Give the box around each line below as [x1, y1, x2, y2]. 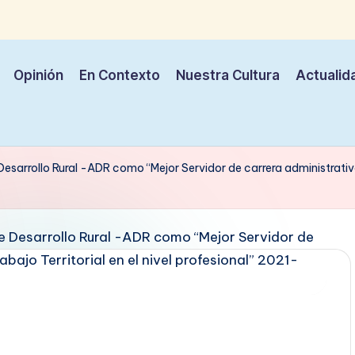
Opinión [13, 67, 63, 84]
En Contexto [79, 67, 160, 84]
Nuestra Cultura [176, 67, 280, 84]
